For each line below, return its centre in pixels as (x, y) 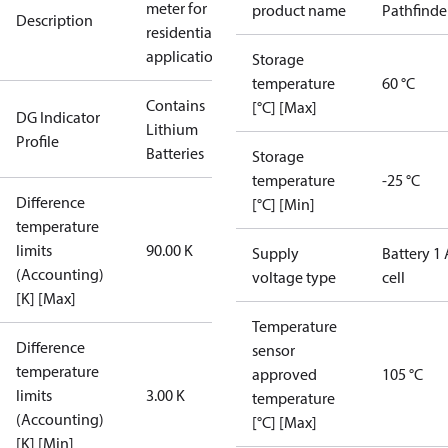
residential (181, 32)
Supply (275, 253)
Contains (175, 105)
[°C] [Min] (283, 204)
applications (187, 56)
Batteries (175, 153)
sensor (273, 350)
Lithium (172, 129)
